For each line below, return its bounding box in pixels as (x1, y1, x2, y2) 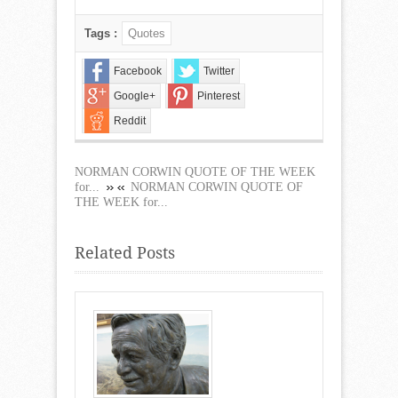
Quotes (127, 26, 165, 40)
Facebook (114, 64, 162, 77)
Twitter (203, 64, 235, 77)
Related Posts (75, 243, 175, 262)
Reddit (114, 114, 146, 127)
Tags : (84, 26, 121, 40)
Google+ (114, 89, 155, 102)
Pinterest (197, 89, 240, 102)
